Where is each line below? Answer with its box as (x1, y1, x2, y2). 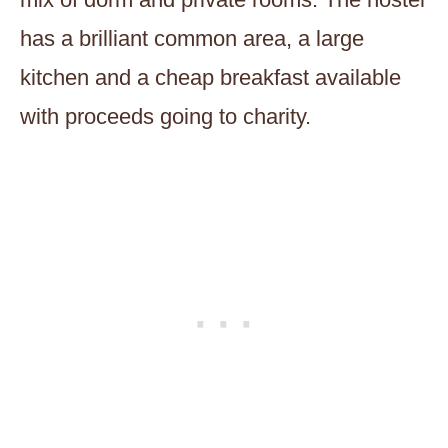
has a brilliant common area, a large (20, 25, 364, 51)
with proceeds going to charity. (20, 103, 311, 129)
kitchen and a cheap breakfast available (20, 64, 401, 90)
